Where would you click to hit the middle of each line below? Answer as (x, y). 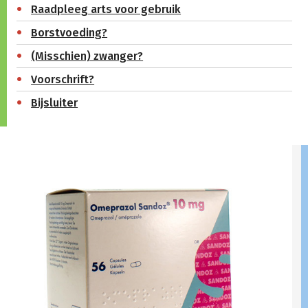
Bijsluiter (55, 102)
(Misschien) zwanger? (87, 56)
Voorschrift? (63, 79)
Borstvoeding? (69, 32)
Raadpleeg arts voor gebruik (106, 9)
